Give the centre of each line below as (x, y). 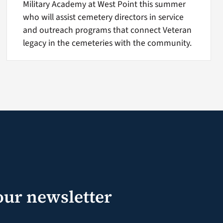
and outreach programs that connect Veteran (108, 30)
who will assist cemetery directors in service (104, 17)
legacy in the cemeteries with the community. (108, 43)
